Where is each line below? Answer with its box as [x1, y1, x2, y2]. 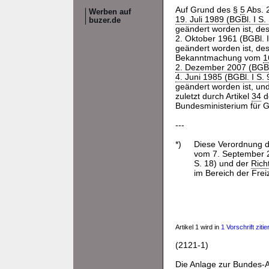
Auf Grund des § [175, 5, 240, 14]
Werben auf [89, 8, 131, 16]
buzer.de [89, 16, 121, 25]
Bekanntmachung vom [175, 53, 263, 62]
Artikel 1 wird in [175, 223, 221, 231]
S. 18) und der [193, 159, 251, 168]
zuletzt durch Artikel [175, 91, 252, 101]
